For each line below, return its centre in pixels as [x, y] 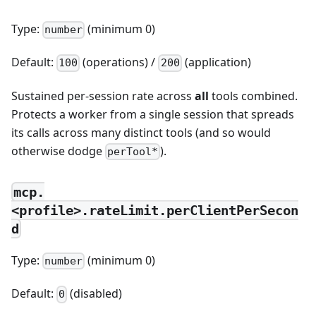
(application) [216, 62]
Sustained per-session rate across [103, 96]
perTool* [133, 151]
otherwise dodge [58, 151]
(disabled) [95, 294]
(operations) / [119, 62]
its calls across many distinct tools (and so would [141, 132]
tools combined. [253, 96]
